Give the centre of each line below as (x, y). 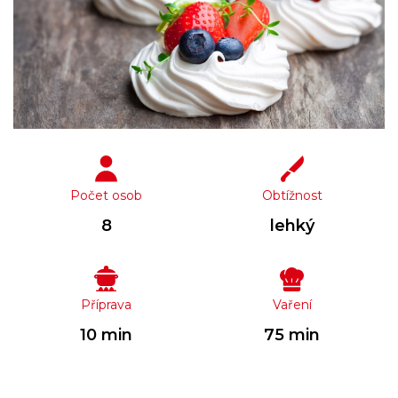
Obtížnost (292, 195)
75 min (292, 334)
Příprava (106, 304)
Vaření (292, 304)
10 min (106, 334)
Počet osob (106, 195)
